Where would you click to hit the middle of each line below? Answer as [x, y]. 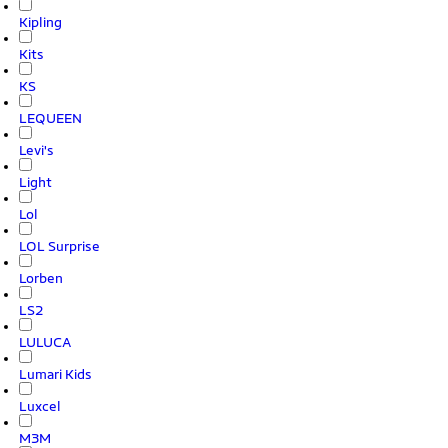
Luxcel [40, 406]
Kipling [40, 22]
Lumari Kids [55, 374]
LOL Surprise [59, 246]
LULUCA [45, 342]
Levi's [36, 150]
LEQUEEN [50, 118]
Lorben [41, 278]
